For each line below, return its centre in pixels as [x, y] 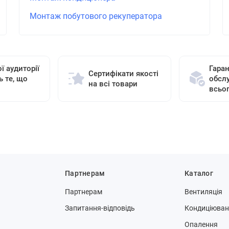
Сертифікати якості [123, 74]
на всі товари [113, 84]
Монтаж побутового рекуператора [96, 16]
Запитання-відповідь [100, 208]
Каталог [199, 174]
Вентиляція [203, 192]
